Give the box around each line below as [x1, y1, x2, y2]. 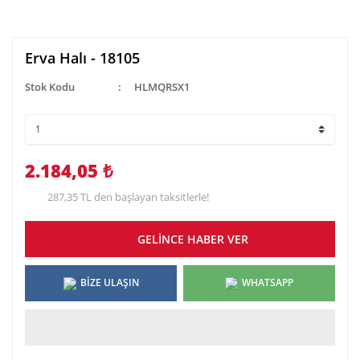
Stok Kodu [25, 79, 75, 94]
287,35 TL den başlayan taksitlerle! [47, 189, 209, 204]
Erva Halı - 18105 [25, 47, 140, 67]
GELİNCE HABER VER [137, 231, 248, 247]
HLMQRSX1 [133, 79, 190, 94]
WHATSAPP [242, 276, 293, 290]
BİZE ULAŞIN [80, 276, 139, 290]
